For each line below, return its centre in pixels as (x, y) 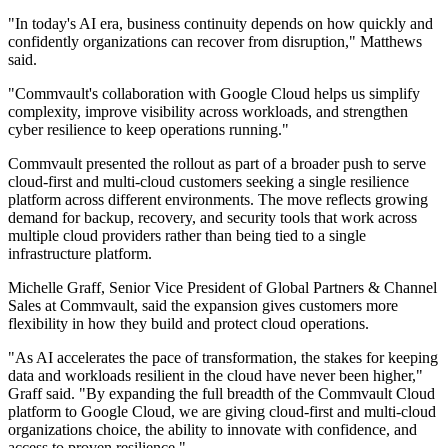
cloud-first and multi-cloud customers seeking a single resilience (208, 182)
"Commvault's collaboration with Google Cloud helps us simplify (214, 94)
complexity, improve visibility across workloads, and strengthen (208, 112)
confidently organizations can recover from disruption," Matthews (215, 42)
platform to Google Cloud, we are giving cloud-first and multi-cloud (222, 412)
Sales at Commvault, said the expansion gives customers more (203, 306)
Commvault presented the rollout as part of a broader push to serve (217, 164)
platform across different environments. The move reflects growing (218, 200)
